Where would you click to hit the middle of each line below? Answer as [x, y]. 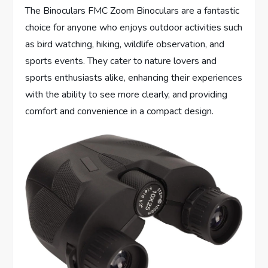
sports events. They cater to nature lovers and [121, 61]
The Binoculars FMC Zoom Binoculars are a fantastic [133, 11]
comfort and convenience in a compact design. [120, 112]
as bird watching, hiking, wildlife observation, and [125, 45]
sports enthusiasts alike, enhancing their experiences [134, 78]
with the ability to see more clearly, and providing [127, 95]
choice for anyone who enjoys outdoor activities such [134, 28]
